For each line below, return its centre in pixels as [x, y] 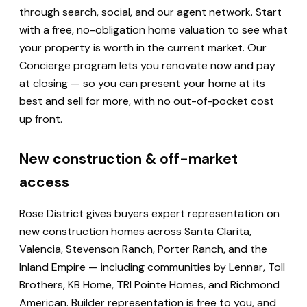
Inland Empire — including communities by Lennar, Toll [152, 267]
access [44, 182]
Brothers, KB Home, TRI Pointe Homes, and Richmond [149, 284]
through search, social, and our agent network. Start [150, 12]
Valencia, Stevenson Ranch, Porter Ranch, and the [143, 249]
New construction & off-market [128, 158]
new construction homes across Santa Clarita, [135, 231]
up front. [41, 119]
